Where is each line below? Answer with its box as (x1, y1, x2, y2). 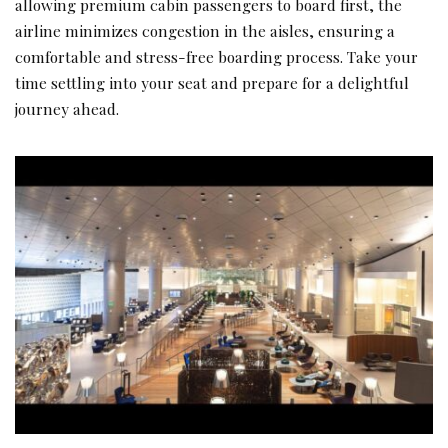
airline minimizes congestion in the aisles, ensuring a (15, 19, 395, 41)
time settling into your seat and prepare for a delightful (15, 71, 409, 93)
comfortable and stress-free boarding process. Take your (15, 45, 418, 67)
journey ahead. (15, 97, 119, 119)
